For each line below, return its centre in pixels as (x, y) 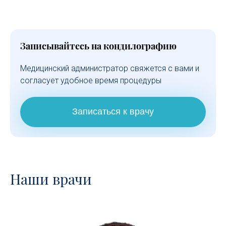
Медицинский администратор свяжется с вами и (110, 68)
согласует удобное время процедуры (91, 80)
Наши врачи (51, 179)
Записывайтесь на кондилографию (98, 46)
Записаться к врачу (113, 112)
